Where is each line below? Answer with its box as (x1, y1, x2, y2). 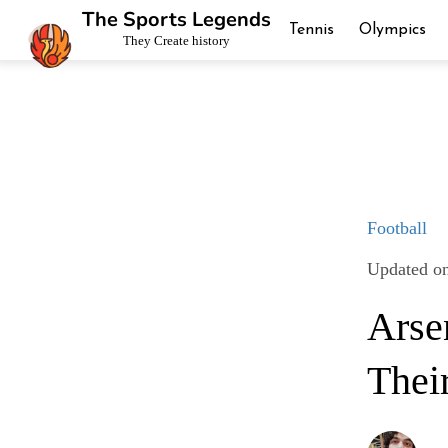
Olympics (358, 22, 426, 38)
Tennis (288, 22, 334, 38)
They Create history (122, 33, 230, 48)
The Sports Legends (81, 6, 271, 33)
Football (367, 218, 428, 239)
